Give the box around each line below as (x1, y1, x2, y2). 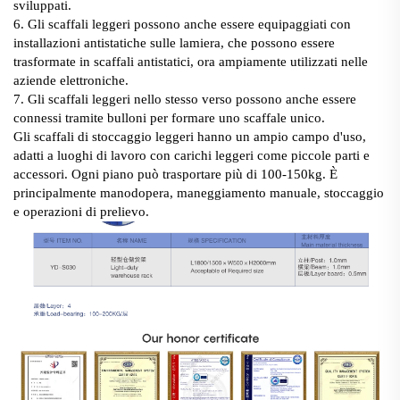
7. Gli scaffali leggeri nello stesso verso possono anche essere (13, 92, 356, 106)
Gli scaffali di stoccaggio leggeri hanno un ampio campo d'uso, (13, 129, 366, 144)
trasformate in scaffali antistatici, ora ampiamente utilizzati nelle (13, 54, 368, 69)
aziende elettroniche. (13, 73, 129, 87)
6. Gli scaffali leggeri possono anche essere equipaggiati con (13, 17, 351, 31)
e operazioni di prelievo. (13, 204, 149, 219)
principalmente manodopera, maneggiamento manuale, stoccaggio (13, 186, 384, 200)
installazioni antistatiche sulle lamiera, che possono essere (13, 36, 335, 50)
